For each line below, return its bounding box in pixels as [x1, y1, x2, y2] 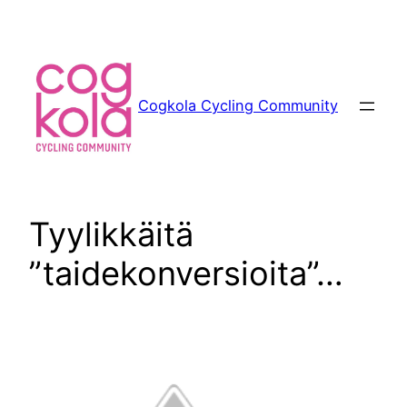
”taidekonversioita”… [29, 253, 343, 293]
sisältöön [6, 33, 71, 51]
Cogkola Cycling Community [138, 96, 338, 115]
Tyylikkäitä [29, 213, 194, 254]
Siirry [6, 9, 42, 27]
